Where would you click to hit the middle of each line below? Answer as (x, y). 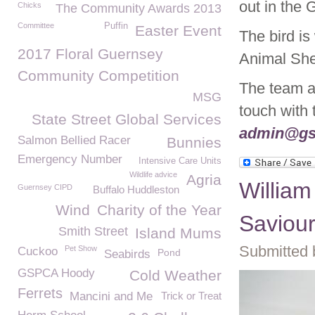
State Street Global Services (127, 119)
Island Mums (178, 233)
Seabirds (127, 254)
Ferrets (40, 293)
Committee (36, 25)
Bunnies (194, 142)
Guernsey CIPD (45, 187)
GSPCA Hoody (56, 273)
